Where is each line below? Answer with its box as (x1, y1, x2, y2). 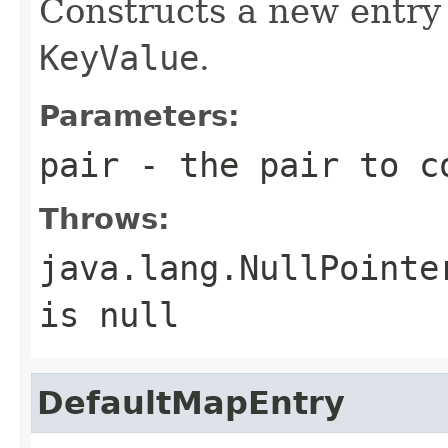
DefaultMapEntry (37, 384, 345, 421)
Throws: (39, 201, 170, 236)
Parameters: (39, 98, 240, 133)
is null (39, 294, 179, 335)
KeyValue (39, 37, 199, 78)
